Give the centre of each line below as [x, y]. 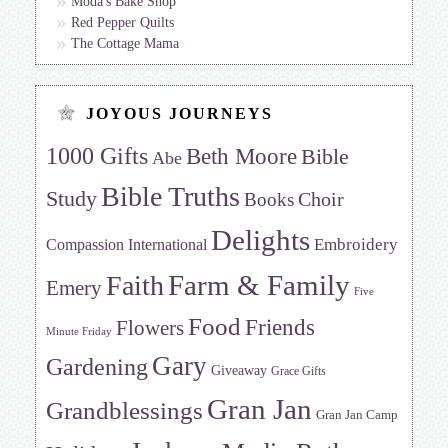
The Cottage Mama [125, 43]
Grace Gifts [298, 371]
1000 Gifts [97, 155]
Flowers [150, 328]
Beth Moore [241, 156]
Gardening [97, 367]
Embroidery [356, 244]
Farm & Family [259, 285]
